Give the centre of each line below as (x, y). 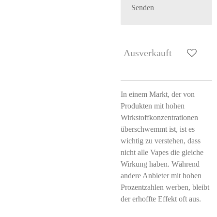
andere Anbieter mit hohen (161, 176)
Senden (143, 7)
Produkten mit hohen (153, 106)
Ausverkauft (148, 53)
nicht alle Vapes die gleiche (162, 152)
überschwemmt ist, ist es (158, 129)
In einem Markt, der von (158, 94)
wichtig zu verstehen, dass (161, 141)
